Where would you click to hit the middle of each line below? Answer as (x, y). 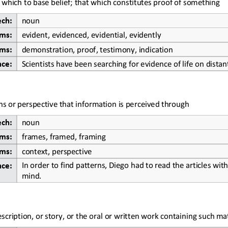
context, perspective (57, 150)
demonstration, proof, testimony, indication (97, 48)
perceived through (157, 103)
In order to (40, 164)
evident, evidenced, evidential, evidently (91, 34)
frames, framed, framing (63, 135)
